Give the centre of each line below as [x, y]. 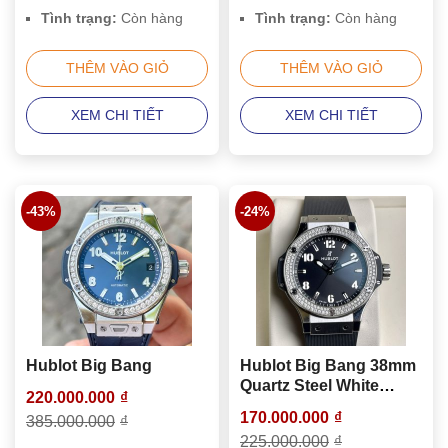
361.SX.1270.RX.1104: [322, 426]
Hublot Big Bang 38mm [328, 366]
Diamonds [279, 406]
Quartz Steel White [309, 386]
